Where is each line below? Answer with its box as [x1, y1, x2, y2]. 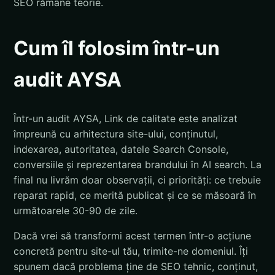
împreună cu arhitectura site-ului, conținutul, [14, 128, 218, 141]
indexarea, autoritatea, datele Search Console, [14, 143, 228, 156]
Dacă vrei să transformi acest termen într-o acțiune [14, 230, 251, 242]
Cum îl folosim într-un [14, 36, 220, 60]
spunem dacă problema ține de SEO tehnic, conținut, [14, 260, 258, 273]
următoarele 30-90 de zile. [14, 204, 137, 217]
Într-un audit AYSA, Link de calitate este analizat [14, 112, 238, 125]
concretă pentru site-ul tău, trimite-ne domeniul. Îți [14, 245, 248, 258]
